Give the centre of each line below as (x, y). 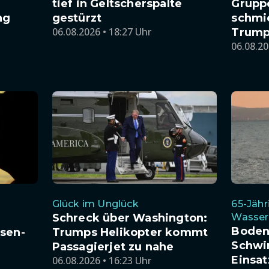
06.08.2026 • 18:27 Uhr (101, 32)
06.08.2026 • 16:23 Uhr (101, 261)
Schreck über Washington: (130, 218)
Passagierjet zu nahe (113, 247)
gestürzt (77, 18)
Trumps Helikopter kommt (130, 233)
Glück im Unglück (95, 204)
